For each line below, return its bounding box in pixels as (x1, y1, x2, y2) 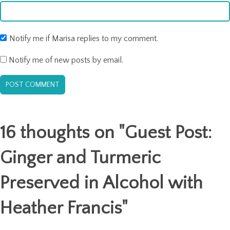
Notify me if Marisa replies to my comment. (9, 34, 158, 44)
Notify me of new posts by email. (9, 55, 123, 65)
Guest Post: (125, 123, 212, 143)
